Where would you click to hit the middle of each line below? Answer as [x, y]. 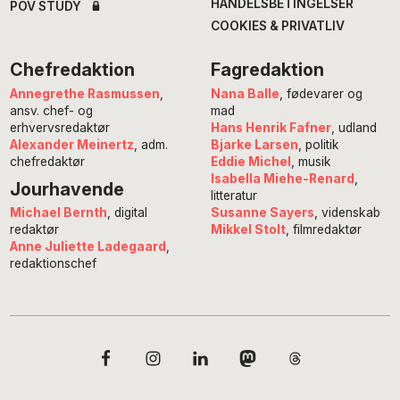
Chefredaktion [73, 69]
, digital [128, 213]
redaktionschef [54, 264]
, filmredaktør [323, 229]
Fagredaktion [267, 69]
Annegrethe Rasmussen [85, 93]
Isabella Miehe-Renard [282, 178]
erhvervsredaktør [60, 127]
